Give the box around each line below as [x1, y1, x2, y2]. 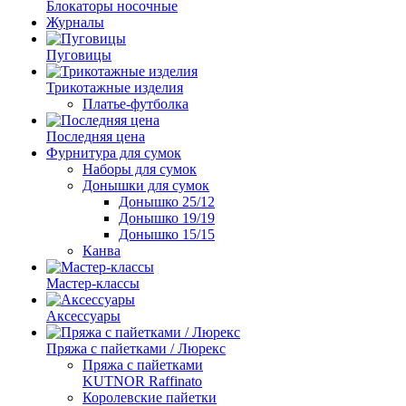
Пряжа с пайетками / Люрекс [46, 341, 226, 356]
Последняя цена [46, 129, 145, 144]
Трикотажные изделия [46, 80, 183, 95]
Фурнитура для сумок [46, 145, 181, 160]
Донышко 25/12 [119, 194, 215, 209]
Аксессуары [46, 308, 121, 324]
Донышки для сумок [82, 178, 209, 193]
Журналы [46, 14, 104, 30]
